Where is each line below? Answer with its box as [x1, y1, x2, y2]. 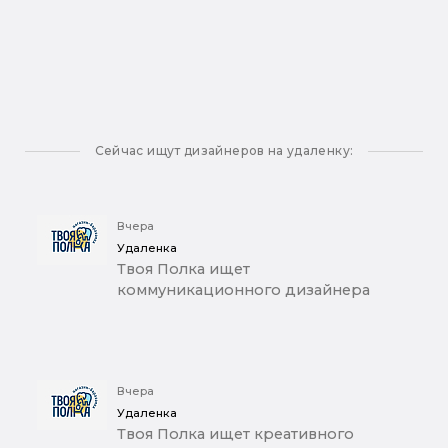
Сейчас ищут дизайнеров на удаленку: [94, 143, 354, 159]
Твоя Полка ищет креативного [117, 425, 354, 444]
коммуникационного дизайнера [117, 281, 370, 300]
